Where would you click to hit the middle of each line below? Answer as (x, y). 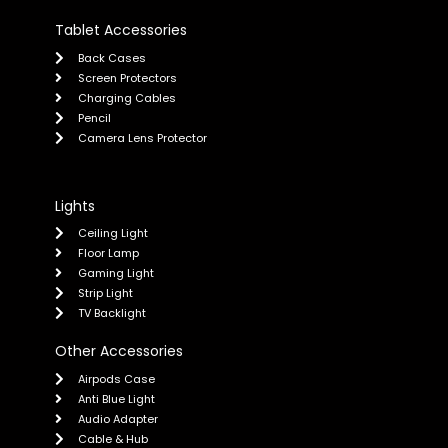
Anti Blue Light (116, 399)
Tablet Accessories (121, 29)
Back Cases (111, 57)
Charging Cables (126, 97)
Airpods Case (116, 379)
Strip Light (105, 293)
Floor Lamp (108, 253)
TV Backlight (111, 313)
